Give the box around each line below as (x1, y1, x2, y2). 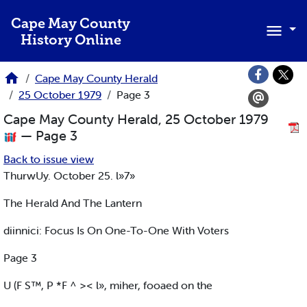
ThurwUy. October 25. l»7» (3, 169, 135, 183)
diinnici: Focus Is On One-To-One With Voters (3, 223, 229, 238)
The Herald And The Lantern (3, 196, 142, 210)
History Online (20, 34, 121, 48)
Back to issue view (3, 152, 94, 167)
